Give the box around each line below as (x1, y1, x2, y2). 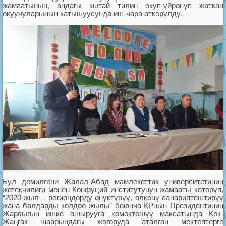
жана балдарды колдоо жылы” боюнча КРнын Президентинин (3, 201, 223, 210)
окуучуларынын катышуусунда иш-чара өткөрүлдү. (3, 9, 183, 18)
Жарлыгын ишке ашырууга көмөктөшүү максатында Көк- (3, 209, 223, 218)
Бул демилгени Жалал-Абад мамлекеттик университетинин (3, 177, 223, 186)
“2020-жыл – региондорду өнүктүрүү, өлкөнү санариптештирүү (3, 193, 223, 202)
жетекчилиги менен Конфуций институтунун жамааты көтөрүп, (3, 185, 223, 194)
